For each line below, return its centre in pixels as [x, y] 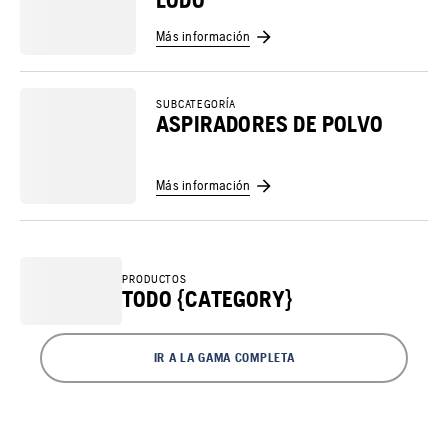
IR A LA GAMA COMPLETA [224, 358]
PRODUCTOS [155, 278]
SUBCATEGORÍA [195, 104]
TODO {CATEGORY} [207, 298]
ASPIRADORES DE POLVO [269, 124]
